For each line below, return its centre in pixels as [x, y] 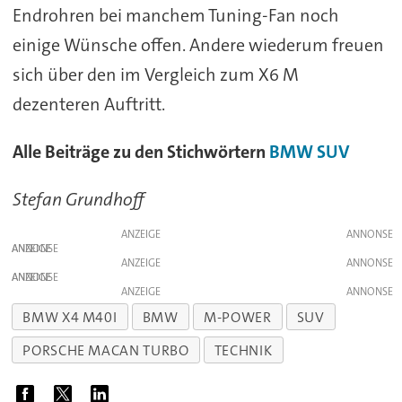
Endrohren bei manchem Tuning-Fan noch [175, 16]
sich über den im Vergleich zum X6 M [155, 75]
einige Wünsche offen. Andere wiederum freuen [198, 45]
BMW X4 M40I [70, 317]
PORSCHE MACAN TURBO [106, 350]
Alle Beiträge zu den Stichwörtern [140, 152]
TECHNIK [243, 350]
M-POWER [238, 317]
